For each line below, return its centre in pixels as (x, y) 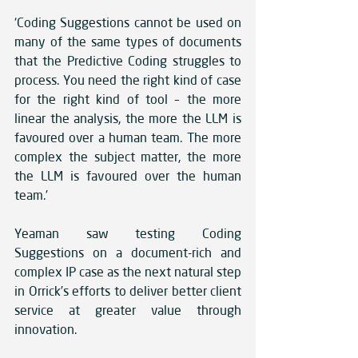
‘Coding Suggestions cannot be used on (128, 23)
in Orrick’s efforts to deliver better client (128, 291)
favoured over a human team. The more (128, 138)
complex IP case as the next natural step (128, 272)
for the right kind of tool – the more (128, 99)
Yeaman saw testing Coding (128, 234)
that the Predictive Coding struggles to (128, 61)
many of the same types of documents (128, 42)
